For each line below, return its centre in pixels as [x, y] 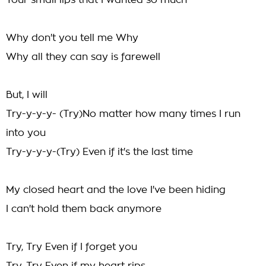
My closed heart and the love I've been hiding [116, 190]
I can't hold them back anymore [84, 209]
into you [26, 133]
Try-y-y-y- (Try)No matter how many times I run [123, 114]
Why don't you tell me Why [72, 38]
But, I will [27, 95]
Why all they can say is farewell [83, 57]
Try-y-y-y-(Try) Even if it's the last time [99, 152]
